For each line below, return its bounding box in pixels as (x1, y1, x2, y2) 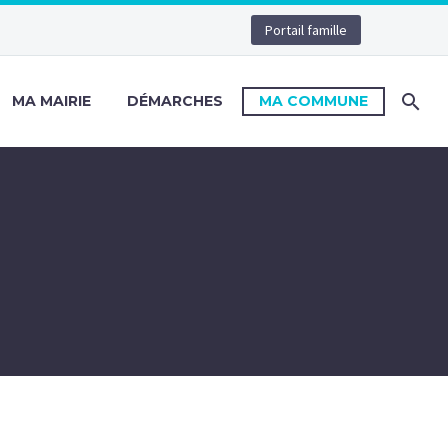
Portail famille (265, 21, 347, 39)
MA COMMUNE (259, 92, 368, 110)
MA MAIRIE (12, 92, 91, 110)
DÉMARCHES (127, 92, 223, 110)
